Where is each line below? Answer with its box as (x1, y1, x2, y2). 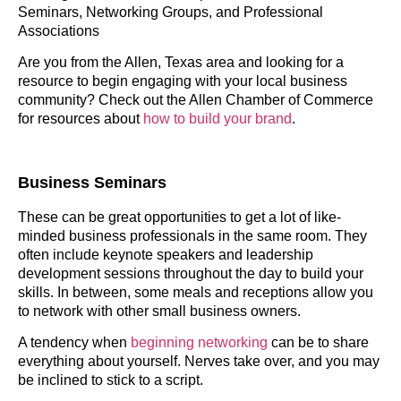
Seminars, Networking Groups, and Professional (18, 4, 323, 20)
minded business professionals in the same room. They (18, 228, 367, 244)
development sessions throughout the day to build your (18, 266, 363, 282)
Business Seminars (18, 174, 166, 192)
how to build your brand (143, 111, 292, 127)
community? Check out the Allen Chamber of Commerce (18, 92, 373, 108)
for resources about (18, 111, 143, 127)
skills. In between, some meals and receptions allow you (18, 285, 373, 301)
